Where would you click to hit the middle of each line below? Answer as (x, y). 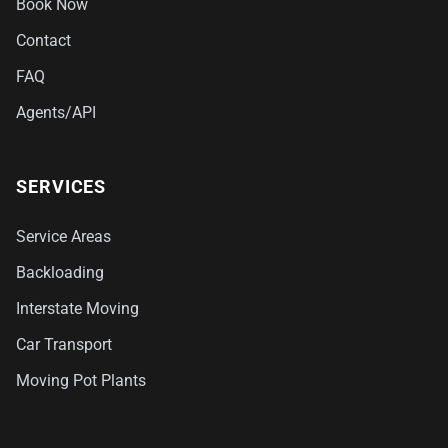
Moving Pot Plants (81, 380)
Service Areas (63, 236)
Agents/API (56, 112)
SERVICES (61, 186)
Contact (43, 40)
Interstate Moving (77, 308)
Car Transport (64, 344)
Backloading (60, 272)
